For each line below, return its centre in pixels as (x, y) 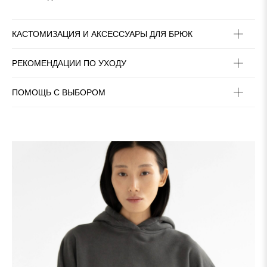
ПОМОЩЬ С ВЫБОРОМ (59, 93)
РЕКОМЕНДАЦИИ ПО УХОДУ (69, 63)
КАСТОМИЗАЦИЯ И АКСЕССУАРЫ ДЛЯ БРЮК (102, 34)
